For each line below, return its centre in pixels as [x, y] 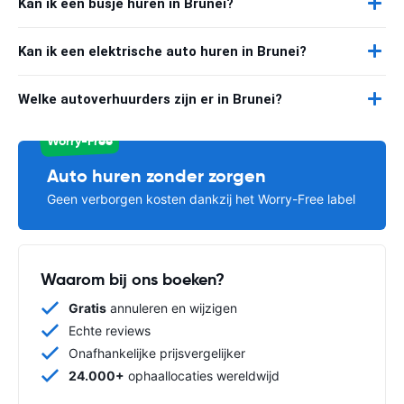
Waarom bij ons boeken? [133, 279]
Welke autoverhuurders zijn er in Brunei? [150, 99]
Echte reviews [110, 330]
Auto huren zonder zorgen [156, 175]
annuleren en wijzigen [172, 308]
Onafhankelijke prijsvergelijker [157, 353]
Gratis [87, 308]
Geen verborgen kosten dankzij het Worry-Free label [201, 198]
